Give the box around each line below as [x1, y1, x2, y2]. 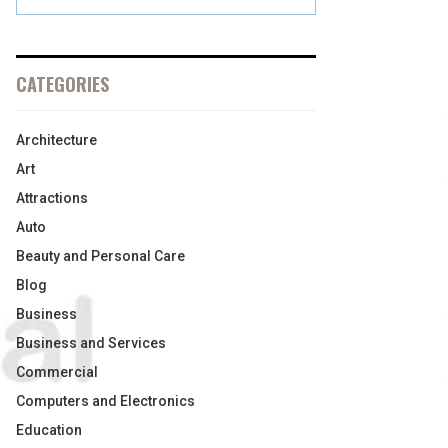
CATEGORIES [16, 71, 109, 97]
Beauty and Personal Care [16, 248, 185, 264]
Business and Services [16, 335, 166, 351]
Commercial [16, 364, 98, 380]
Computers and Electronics [16, 393, 195, 409]
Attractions [16, 190, 88, 206]
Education [16, 422, 82, 438]
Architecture [16, 132, 97, 148]
